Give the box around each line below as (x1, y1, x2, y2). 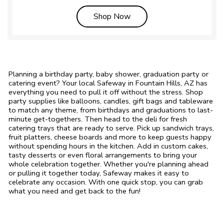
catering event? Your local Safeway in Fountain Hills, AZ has (8, 77, 207, 88)
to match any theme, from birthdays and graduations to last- (8, 104, 213, 115)
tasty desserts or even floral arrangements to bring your (8, 149, 197, 160)
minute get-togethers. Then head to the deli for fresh (8, 113, 187, 124)
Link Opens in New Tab (130, 10, 211, 21)
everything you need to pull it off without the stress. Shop (8, 86, 203, 97)
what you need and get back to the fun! (8, 185, 140, 196)
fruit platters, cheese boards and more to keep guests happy (8, 131, 211, 142)
